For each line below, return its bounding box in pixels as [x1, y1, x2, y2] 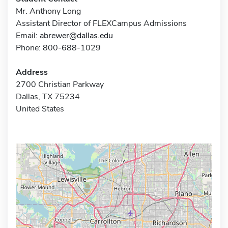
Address [16, 66, 48, 78]
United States [16, 103, 64, 115]
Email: [16, 30, 40, 41]
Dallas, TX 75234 [16, 91, 80, 102]
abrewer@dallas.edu [40, 30, 113, 41]
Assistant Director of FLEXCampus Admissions [16, 17, 187, 29]
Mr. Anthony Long [16, 5, 81, 17]
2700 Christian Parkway [16, 78, 104, 90]
